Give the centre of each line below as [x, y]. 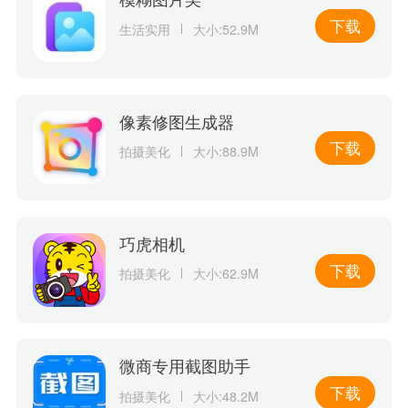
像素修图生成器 [177, 121]
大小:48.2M [225, 396]
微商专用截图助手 [185, 366]
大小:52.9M [225, 29]
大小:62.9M [225, 274]
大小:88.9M [225, 151]
